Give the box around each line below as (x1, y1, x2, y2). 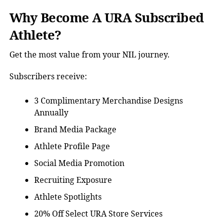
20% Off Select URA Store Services (34, 208, 163, 219)
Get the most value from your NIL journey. (9, 49, 169, 60)
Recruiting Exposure (34, 174, 112, 185)
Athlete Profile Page (34, 141, 110, 152)
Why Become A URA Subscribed (9, 9, 204, 26)
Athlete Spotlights (34, 191, 102, 202)
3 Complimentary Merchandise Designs (34, 95, 183, 106)
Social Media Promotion (34, 158, 124, 168)
